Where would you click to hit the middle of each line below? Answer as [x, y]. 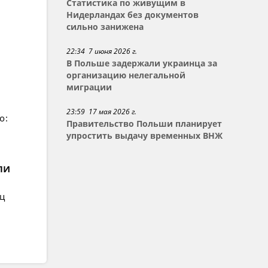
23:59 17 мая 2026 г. [102, 112]
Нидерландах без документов [133, 15]
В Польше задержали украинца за [142, 63]
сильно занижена [105, 27]
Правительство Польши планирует [144, 124]
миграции [89, 87]
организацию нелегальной [126, 75]
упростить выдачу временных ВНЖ [145, 136]
